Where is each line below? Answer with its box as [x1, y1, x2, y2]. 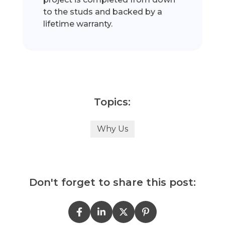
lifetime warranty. [43, 19, 113, 29]
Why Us [96, 124, 128, 134]
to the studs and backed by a [43, 7, 163, 17]
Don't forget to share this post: [29, 176, 196, 189]
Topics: [94, 96, 131, 108]
